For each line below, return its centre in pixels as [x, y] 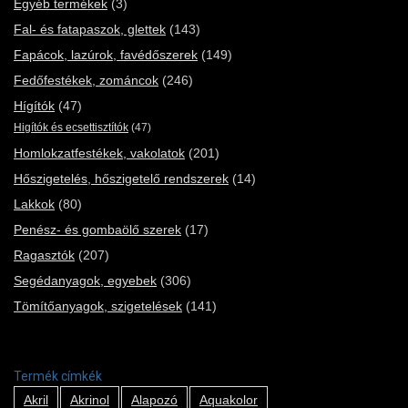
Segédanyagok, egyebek [85, 280]
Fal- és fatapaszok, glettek [90, 29]
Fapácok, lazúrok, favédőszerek [106, 54]
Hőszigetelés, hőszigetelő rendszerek [121, 178]
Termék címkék [58, 376]
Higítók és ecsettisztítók [71, 127]
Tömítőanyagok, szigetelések [98, 306]
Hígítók [34, 105]
